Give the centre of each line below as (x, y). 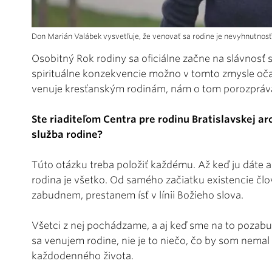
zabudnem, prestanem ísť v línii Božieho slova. (138, 195)
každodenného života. (83, 256)
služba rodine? (67, 134)
